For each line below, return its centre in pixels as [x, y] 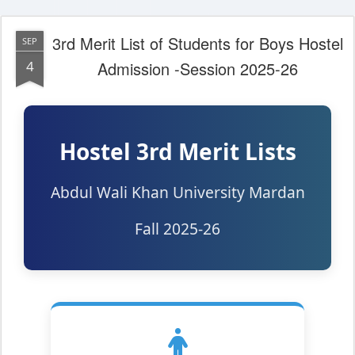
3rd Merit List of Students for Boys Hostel [197, 44]
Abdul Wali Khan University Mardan [177, 193]
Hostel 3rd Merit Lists [177, 152]
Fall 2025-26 [177, 228]
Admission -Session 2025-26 [197, 69]
